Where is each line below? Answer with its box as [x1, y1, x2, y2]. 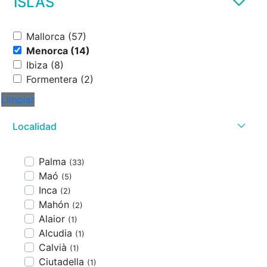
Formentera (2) [80, 73, 94, 85]
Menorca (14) [70, 44, 90, 57]
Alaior [39, 213, 68, 225]
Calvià [39, 241, 70, 253]
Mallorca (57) [68, 30, 86, 42]
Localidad [13, 120, 57, 132]
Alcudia [39, 227, 75, 239]
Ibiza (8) [51, 58, 64, 71]
